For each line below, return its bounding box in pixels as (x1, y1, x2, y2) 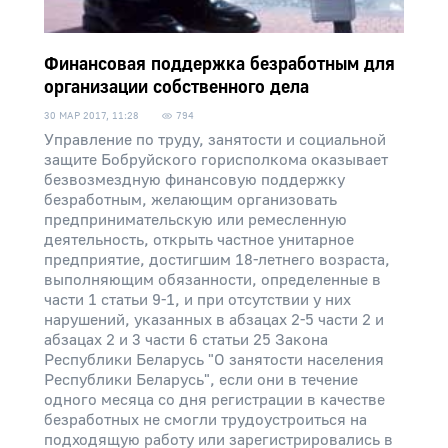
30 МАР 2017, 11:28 (44, 109, 139, 122)
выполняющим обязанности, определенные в (44, 270, 381, 290)
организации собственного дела (44, 76, 309, 99)
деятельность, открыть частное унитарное (44, 230, 354, 250)
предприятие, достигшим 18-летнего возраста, (44, 250, 390, 270)
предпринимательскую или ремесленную (44, 210, 347, 230)
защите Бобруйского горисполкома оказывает (44, 150, 388, 170)
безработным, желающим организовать (44, 190, 337, 210)
